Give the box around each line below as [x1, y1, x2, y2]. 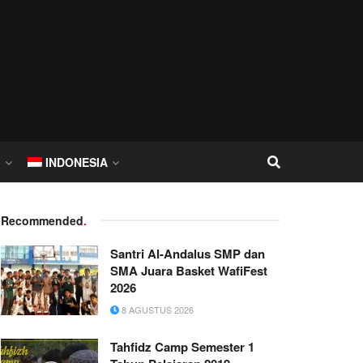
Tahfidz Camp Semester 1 [110, 338, 254, 356]
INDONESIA [45, 154, 108, 170]
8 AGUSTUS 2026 [119, 303, 194, 316]
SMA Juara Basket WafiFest [110, 262, 267, 280]
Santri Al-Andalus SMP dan [110, 245, 265, 263]
